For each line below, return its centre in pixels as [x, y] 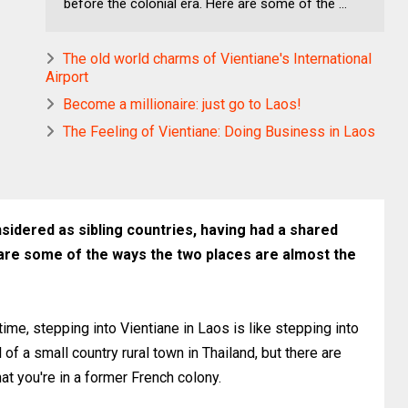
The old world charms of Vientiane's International [217, 58]
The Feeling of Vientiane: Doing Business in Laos [219, 131]
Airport [67, 76]
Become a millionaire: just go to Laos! [182, 104]
